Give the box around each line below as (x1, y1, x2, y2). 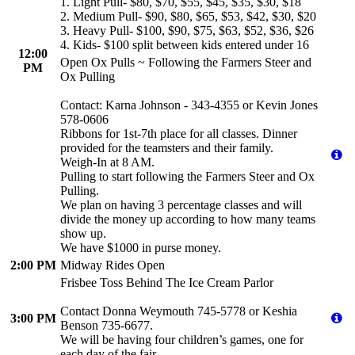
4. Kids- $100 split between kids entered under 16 (60, 38, 309, 52)
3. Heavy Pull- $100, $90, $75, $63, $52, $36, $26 (60, 24, 314, 38)
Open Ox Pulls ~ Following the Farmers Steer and (60, 55, 311, 70)
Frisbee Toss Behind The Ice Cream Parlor (60, 276, 273, 290)
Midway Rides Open (60, 258, 165, 273)
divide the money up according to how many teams (60, 212, 315, 227)
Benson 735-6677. (60, 319, 153, 333)
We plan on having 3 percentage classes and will (60, 198, 302, 212)
